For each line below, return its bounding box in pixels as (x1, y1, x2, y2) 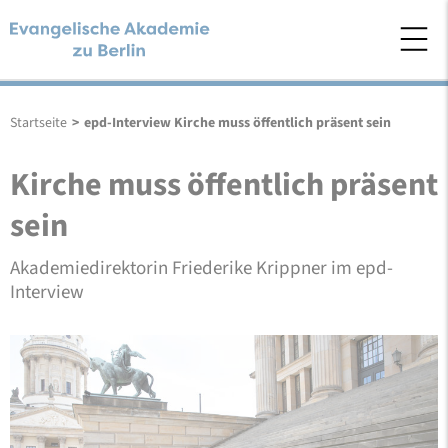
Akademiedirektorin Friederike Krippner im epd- (10, 255, 393, 282)
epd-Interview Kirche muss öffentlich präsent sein (84, 113, 391, 133)
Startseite (10, 113, 67, 133)
